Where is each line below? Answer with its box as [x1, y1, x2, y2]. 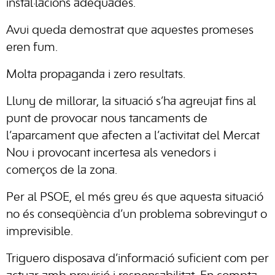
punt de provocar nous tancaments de [6, 113, 207, 125]
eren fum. [6, 42, 58, 53]
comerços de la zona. [6, 165, 117, 176]
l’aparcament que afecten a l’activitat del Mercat [6, 130, 260, 142]
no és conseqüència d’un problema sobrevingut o [6, 209, 267, 220]
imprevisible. [6, 226, 73, 238]
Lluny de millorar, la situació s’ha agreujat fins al [6, 96, 256, 107]
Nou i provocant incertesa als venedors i [6, 147, 216, 159]
